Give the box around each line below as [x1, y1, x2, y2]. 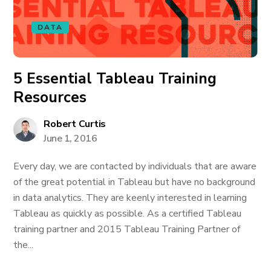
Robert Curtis [44, 117, 106, 131]
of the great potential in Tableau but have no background [13, 175, 256, 189]
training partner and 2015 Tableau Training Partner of [13, 223, 241, 236]
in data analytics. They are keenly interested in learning [13, 191, 247, 204]
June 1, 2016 [44, 132, 97, 145]
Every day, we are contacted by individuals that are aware [13, 160, 257, 173]
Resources [13, 87, 87, 108]
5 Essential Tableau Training [13, 68, 217, 89]
